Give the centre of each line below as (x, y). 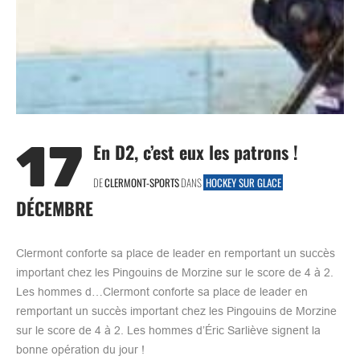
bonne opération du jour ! (80, 349)
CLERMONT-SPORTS (142, 182)
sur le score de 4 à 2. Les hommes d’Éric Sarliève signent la (168, 330)
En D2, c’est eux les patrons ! (196, 151)
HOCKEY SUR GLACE (243, 182)
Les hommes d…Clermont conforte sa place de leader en (162, 291)
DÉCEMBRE (55, 208)
